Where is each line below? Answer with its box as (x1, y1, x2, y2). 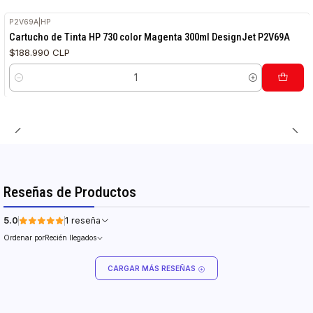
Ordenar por (3, 233, 45, 242)
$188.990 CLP (9, 46, 71, 58)
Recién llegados (45, 233, 97, 242)
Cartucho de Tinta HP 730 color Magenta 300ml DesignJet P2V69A (9, 30, 291, 43)
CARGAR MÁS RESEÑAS (108, 264, 198, 272)
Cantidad (9, 79, 47, 89)
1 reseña (71, 215, 101, 226)
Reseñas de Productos (3, 184, 137, 201)
